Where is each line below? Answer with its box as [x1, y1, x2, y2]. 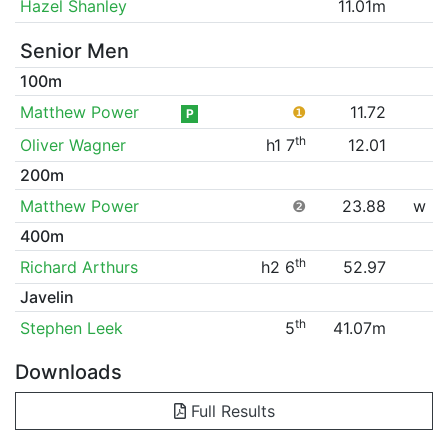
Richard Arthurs [19, 256, 138, 277]
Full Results [185, 400, 275, 421]
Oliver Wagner [19, 134, 126, 155]
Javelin [19, 286, 74, 307]
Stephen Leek [19, 317, 123, 338]
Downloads [15, 359, 122, 384]
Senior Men [19, 38, 129, 63]
